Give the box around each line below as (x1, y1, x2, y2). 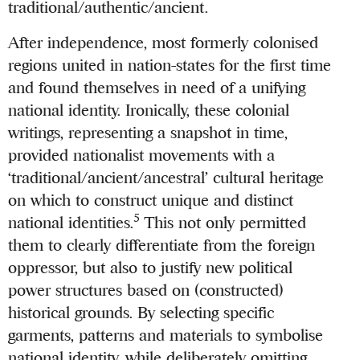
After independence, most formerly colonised (8, 33, 319, 52)
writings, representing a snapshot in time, (8, 123, 288, 142)
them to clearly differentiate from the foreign (8, 235, 316, 255)
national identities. (8, 213, 134, 232)
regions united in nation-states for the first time (8, 55, 332, 75)
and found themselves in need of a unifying (8, 78, 306, 97)
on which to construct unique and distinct (8, 190, 294, 210)
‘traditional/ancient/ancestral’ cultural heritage (8, 168, 325, 187)
